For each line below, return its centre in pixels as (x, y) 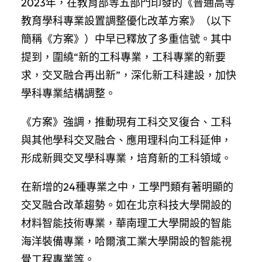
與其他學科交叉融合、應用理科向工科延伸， (126, 140)
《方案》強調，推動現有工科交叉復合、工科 (126, 122)
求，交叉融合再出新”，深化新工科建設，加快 (129, 75)
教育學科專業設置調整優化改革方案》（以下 (126, 20)
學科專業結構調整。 (68, 93)
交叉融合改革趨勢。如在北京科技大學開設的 (126, 205)
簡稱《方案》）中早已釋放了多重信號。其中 (126, 39)
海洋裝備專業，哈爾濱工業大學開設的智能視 (126, 241)
